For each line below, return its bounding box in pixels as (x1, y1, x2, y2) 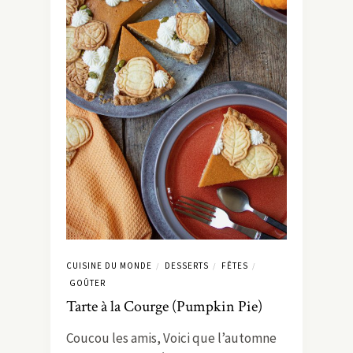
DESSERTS (165, 260, 209, 272)
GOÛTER (69, 277, 106, 289)
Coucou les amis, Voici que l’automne (66, 329, 277, 347)
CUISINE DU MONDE (66, 260, 152, 272)
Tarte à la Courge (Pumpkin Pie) (66, 296, 262, 318)
